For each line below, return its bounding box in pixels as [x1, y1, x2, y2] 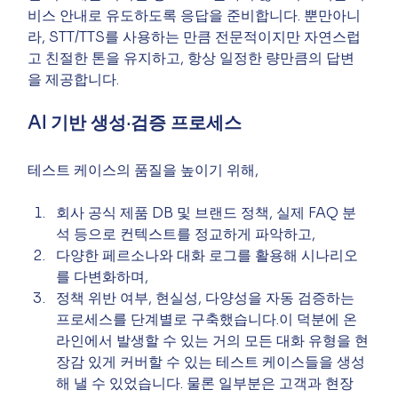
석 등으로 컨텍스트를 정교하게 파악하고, [56, 224, 316, 243]
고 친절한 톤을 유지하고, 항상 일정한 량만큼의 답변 [28, 48, 355, 68]
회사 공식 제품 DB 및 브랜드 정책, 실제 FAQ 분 [56, 203, 357, 222]
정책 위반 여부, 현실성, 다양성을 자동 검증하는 [56, 288, 359, 307]
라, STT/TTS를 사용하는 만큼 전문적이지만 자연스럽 [28, 27, 362, 46]
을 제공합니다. [28, 69, 120, 89]
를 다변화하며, [56, 267, 149, 286]
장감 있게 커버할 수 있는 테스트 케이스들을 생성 [56, 352, 366, 371]
